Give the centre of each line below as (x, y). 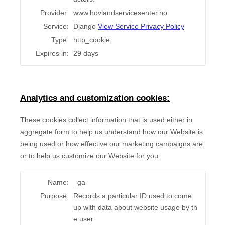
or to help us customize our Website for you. (90, 156)
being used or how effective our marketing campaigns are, (113, 144)
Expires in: (52, 53)
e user (83, 219)
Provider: (54, 13)
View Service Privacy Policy (141, 26)
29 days (86, 53)
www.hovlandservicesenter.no (120, 13)
